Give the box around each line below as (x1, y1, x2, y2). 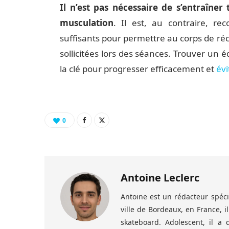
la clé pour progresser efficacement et (59, 63, 216, 75)
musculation (59, 17, 113, 29)
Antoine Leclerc (121, 171, 199, 185)
